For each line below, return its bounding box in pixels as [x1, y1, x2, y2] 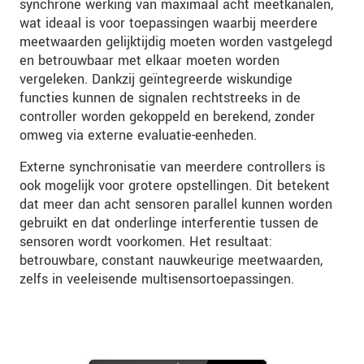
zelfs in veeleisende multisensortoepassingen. [19, 270, 294, 289]
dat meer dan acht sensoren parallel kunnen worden [19, 195, 332, 214]
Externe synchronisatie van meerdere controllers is [19, 158, 325, 177]
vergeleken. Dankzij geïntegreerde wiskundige [19, 70, 292, 89]
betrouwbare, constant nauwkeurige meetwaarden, [19, 251, 323, 271]
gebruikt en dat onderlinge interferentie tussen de [19, 214, 318, 233]
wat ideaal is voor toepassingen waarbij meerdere [19, 14, 318, 33]
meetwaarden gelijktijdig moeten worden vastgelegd [19, 32, 332, 52]
